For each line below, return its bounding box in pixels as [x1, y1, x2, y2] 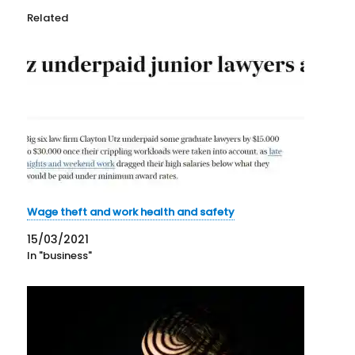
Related [27, 10, 69, 25]
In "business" [27, 247, 93, 263]
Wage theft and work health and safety [27, 204, 235, 219]
